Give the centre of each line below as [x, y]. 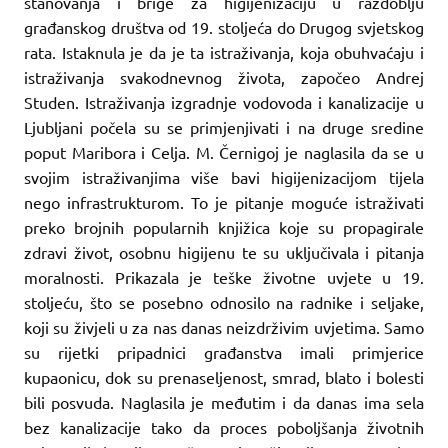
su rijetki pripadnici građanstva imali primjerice [224, 351]
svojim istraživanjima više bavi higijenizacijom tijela [224, 176]
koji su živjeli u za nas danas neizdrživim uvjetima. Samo [224, 326]
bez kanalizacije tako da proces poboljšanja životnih [224, 426]
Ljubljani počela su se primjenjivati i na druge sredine [224, 126]
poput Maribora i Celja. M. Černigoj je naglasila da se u [224, 151]
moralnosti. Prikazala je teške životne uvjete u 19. [224, 276]
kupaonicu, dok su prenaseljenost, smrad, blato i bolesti [224, 376]
